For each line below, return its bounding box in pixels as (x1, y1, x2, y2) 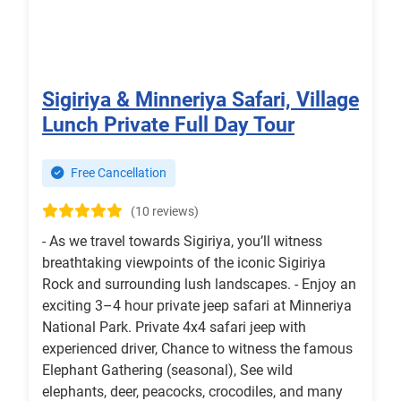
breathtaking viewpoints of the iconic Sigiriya (42, 254, 326, 272)
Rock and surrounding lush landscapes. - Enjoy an (42, 276, 356, 294)
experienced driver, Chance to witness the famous (42, 340, 353, 358)
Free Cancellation (68, 166, 166, 182)
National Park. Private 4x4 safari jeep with (42, 319, 306, 337)
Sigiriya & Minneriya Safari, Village (42, 87, 359, 113)
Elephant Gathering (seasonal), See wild (42, 362, 293, 380)
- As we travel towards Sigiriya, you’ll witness (42, 233, 322, 251)
